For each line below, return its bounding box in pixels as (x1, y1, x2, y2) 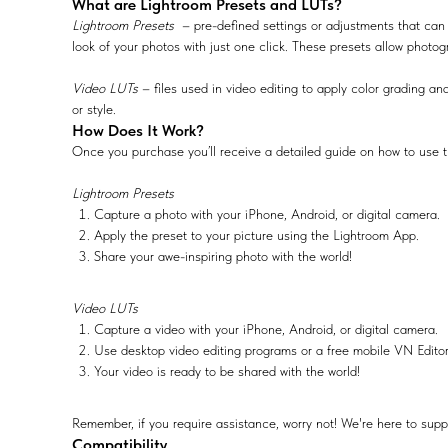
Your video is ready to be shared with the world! (94, 363, 360, 380)
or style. (72, 101, 116, 118)
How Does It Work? (72, 121, 204, 141)
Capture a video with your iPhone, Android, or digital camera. (94, 321, 438, 338)
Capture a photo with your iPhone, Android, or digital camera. (94, 206, 440, 223)
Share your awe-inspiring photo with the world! (94, 248, 352, 265)
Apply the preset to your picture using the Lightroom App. (94, 227, 419, 244)
